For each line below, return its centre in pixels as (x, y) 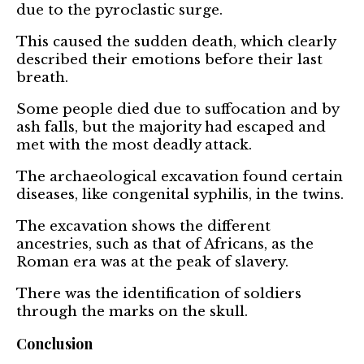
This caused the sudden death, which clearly (176, 42)
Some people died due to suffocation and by (178, 110)
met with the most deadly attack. (134, 145)
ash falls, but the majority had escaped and (171, 128)
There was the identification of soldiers (159, 294)
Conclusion (54, 344)
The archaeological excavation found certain (180, 177)
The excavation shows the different (143, 227)
